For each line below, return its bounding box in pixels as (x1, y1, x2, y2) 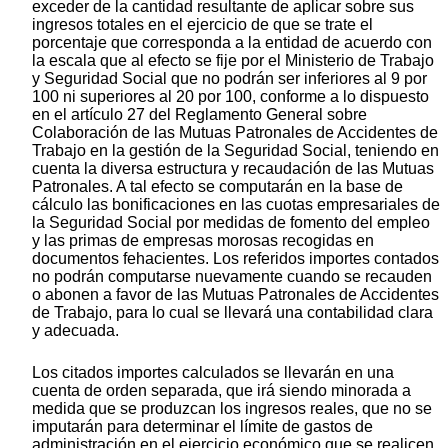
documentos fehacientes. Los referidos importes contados (32, 249, 439, 267)
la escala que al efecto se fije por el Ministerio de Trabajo (32, 51, 434, 69)
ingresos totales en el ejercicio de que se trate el (32, 15, 373, 33)
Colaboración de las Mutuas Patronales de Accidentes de (32, 123, 438, 141)
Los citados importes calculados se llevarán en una (32, 363, 394, 381)
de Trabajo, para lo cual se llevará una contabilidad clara (32, 303, 433, 321)
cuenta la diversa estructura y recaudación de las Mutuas (32, 159, 434, 177)
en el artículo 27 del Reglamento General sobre (32, 105, 367, 123)
